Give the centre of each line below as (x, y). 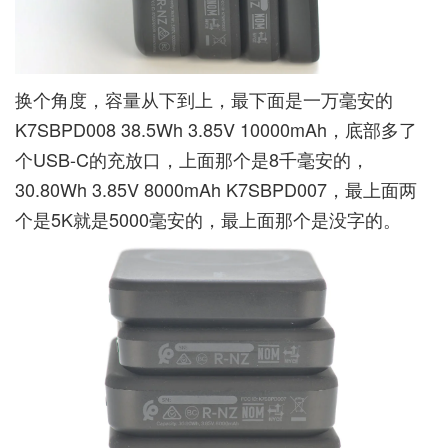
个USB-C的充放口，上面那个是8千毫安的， (192, 158)
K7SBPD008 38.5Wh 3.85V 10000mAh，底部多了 (216, 128)
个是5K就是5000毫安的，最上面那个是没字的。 (208, 218)
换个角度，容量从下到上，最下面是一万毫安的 (204, 98)
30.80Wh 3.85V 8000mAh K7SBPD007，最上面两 (216, 188)
